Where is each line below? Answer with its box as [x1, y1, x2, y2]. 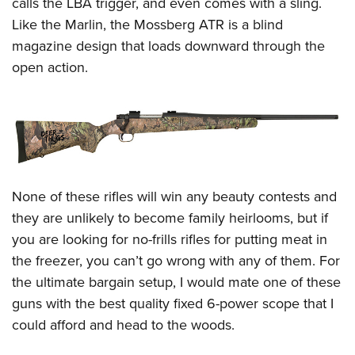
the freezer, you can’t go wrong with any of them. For [12, 250, 340, 271]
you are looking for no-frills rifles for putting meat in [12, 228, 327, 250]
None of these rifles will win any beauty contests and [12, 185, 337, 207]
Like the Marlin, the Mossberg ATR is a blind [12, 14, 283, 36]
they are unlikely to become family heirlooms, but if [12, 207, 328, 228]
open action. [12, 57, 92, 78]
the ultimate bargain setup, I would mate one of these [12, 271, 341, 292]
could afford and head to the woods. [12, 314, 235, 335]
